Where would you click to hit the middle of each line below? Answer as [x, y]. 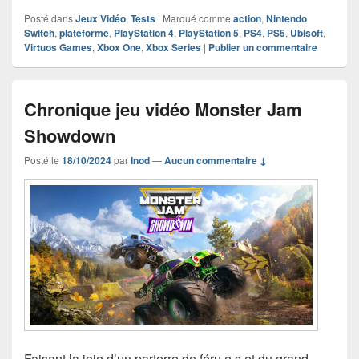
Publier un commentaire [263, 47]
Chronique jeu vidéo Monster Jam [163, 109]
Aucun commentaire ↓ [216, 160]
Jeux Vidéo [101, 18]
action [247, 18]
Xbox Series [173, 47]
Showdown [70, 135]
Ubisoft [307, 32]
